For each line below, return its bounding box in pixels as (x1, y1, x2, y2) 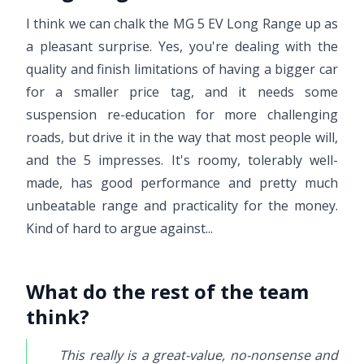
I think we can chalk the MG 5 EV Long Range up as (26, 15, 338, 32)
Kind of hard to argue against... (26, 219, 213, 237)
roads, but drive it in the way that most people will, (26, 128, 338, 146)
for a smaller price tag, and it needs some (26, 83, 338, 101)
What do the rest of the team (26, 278, 309, 305)
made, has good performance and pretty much (26, 174, 338, 192)
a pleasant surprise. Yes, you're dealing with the (26, 37, 338, 55)
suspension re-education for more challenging (26, 106, 338, 123)
